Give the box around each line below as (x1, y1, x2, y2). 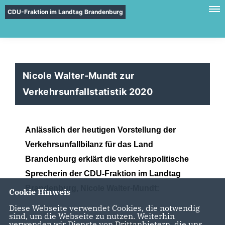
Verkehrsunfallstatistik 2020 (23, 86, 153, 97)
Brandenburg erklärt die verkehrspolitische (25, 155, 189, 163)
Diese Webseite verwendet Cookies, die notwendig (9, 202, 200, 213)
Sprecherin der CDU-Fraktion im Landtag (25, 169, 181, 178)
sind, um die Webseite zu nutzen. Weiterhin (9, 210, 175, 221)
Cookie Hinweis (9, 186, 70, 197)
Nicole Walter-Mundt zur (23, 70, 135, 81)
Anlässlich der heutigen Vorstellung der (25, 126, 176, 134)
